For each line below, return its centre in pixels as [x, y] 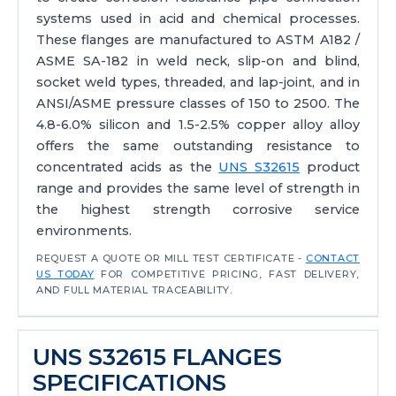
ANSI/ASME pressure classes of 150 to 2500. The [198, 103]
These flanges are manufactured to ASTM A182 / [198, 40]
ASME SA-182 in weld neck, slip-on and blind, [198, 61]
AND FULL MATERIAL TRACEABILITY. [134, 290]
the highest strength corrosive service [198, 209]
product [330, 167]
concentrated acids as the [128, 167]
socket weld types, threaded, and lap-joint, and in [198, 82]
